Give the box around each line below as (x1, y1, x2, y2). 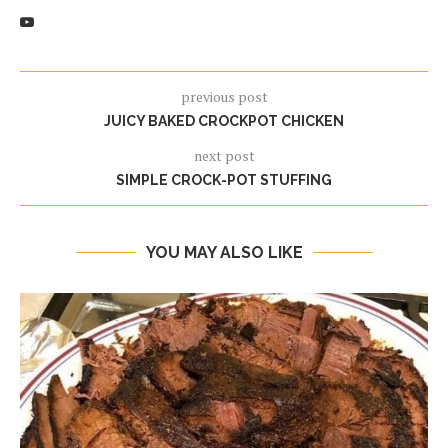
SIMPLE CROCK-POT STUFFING (116, 172, 332, 188)
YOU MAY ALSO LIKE (145, 243, 303, 262)
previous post (180, 87, 268, 106)
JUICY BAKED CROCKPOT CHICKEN (104, 113, 344, 129)
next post (193, 146, 255, 165)
